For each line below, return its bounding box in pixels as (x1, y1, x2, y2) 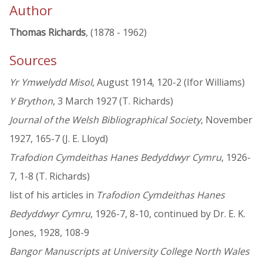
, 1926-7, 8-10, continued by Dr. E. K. (90, 207, 245, 221)
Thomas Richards (9, 26, 86, 39)
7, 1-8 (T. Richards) (9, 170, 90, 183)
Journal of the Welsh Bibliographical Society (9, 113, 201, 127)
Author (9, 1, 52, 19)
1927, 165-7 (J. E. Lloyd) (9, 132, 108, 146)
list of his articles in (9, 188, 96, 202)
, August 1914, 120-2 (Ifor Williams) (92, 76, 245, 89)
